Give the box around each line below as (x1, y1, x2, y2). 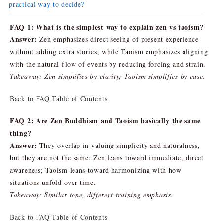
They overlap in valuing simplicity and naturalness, (37, 140, 200, 150)
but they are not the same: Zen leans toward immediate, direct (10, 152, 204, 162)
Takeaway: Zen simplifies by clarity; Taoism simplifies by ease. (10, 71, 206, 81)
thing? (10, 127, 32, 138)
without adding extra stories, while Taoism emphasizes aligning (10, 46, 208, 56)
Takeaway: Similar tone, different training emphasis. (10, 189, 174, 199)
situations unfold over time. (10, 177, 96, 187)
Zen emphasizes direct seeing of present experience (37, 34, 199, 44)
